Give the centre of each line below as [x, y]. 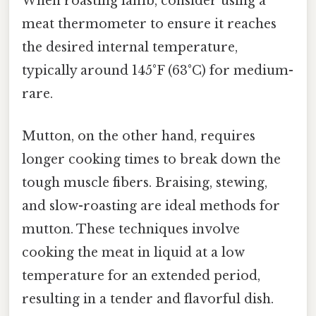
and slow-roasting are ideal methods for [151, 206]
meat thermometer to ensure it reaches [149, 24]
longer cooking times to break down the [151, 159]
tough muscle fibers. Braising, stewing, [145, 182]
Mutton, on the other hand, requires [139, 136]
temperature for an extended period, [141, 275]
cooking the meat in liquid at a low [133, 252]
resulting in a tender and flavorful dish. [148, 299]
